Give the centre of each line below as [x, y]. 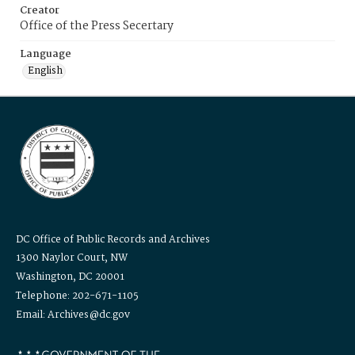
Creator [40, 11]
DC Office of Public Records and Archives [113, 239]
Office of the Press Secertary [97, 26]
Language [46, 54]
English [45, 71]
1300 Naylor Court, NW [72, 258]
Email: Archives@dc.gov [73, 315]
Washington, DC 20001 [70, 277]
